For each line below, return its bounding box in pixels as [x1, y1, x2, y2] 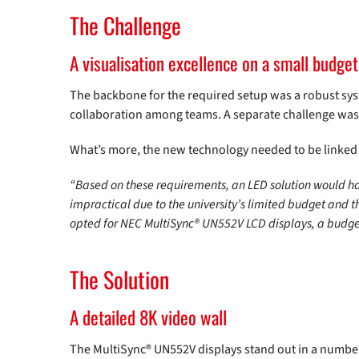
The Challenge [70, 9, 181, 42]
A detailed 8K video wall [70, 304, 227, 331]
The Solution [70, 263, 169, 296]
